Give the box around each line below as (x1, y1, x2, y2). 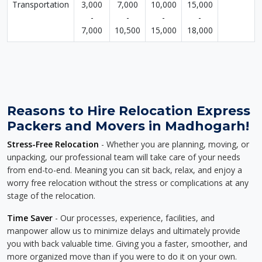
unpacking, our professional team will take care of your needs (7, 151, 240, 163)
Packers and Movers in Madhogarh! (7, 118, 249, 133)
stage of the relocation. (7, 190, 95, 201)
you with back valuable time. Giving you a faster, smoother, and (7, 238, 247, 249)
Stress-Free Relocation (7, 139, 99, 150)
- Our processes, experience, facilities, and (53, 212, 215, 223)
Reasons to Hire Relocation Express (7, 103, 250, 118)
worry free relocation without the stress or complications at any (7, 177, 249, 188)
